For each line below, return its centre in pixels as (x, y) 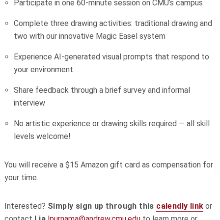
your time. (21, 178)
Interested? (26, 206)
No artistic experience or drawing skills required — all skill (112, 124)
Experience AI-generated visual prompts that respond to (112, 57)
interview (31, 103)
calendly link (180, 206)
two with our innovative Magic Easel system (90, 36)
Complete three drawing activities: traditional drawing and (113, 24)
